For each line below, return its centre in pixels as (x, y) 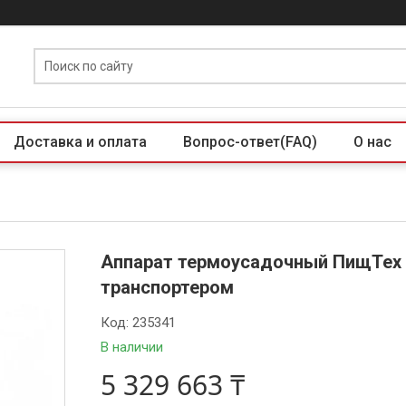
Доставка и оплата (80, 142)
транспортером (168, 287)
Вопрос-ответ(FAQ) (250, 142)
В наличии (132, 347)
